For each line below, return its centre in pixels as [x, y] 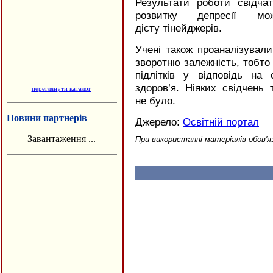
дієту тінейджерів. [179, 28]
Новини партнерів [47, 118]
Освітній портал [221, 122]
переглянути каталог [61, 88]
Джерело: [159, 122]
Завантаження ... [61, 139]
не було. [155, 101]
